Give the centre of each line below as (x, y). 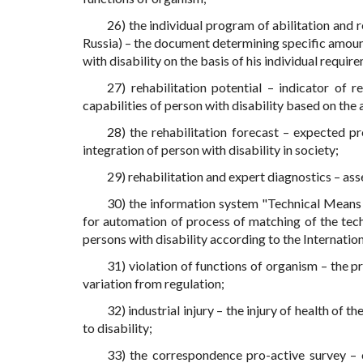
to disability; (117, 328)
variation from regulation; (154, 284)
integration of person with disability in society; (211, 150)
